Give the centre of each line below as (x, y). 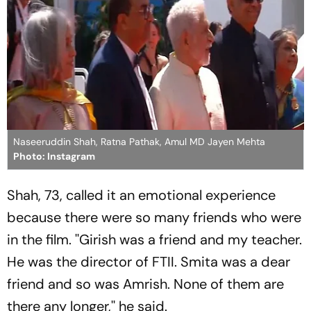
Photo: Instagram (54, 156)
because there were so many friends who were (154, 217)
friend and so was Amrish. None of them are (145, 284)
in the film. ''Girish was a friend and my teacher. (154, 239)
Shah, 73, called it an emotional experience (141, 195)
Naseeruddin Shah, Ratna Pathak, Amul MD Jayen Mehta (139, 141)
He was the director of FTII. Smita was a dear (149, 261)
